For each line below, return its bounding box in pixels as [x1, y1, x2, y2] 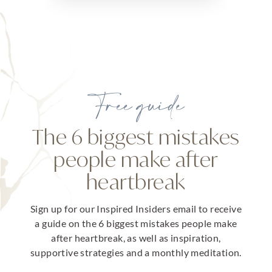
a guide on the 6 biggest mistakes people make [35, 217, 237, 229]
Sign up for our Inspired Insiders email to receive [30, 203, 242, 215]
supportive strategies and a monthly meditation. [30, 246, 242, 259]
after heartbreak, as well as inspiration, [51, 232, 221, 244]
